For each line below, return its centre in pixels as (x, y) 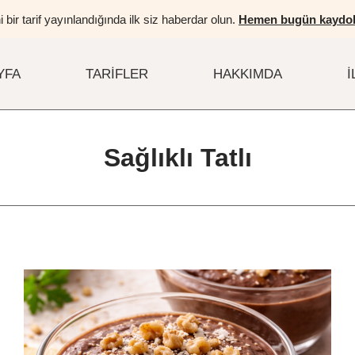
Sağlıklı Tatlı (177, 158)
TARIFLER (117, 74)
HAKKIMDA (247, 74)
